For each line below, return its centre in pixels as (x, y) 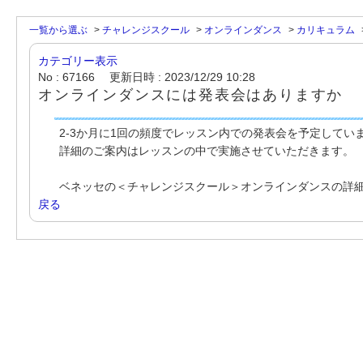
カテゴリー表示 (78, 61)
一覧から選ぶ (58, 30)
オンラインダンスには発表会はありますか (191, 95)
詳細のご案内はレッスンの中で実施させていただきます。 (207, 151)
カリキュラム (326, 30)
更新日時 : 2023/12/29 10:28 (182, 77)
